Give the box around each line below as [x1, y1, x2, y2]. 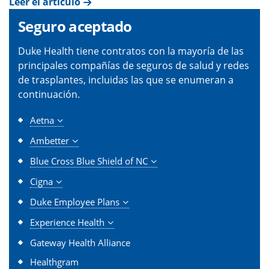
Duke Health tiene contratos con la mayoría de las [18, 44, 244, 58]
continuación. [18, 87, 80, 101]
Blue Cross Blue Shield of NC [30, 154, 148, 167]
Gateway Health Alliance [30, 236, 130, 249]
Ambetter [30, 134, 69, 147]
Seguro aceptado [18, 16, 132, 36]
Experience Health [30, 216, 104, 228]
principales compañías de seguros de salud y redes [18, 58, 249, 72]
